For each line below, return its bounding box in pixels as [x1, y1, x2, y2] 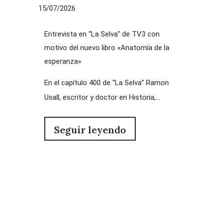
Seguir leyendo [54, 123, 126, 136]
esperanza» [44, 56, 81, 66]
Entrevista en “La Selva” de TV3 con [44, 29, 160, 38]
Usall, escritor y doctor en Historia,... [44, 92, 160, 102]
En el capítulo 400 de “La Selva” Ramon [44, 78, 169, 87]
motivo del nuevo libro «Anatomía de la [44, 43, 169, 52]
